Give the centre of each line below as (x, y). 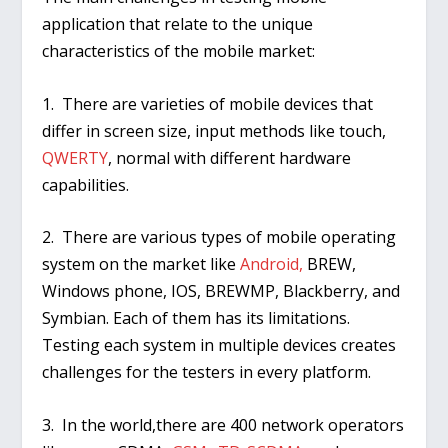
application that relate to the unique (178, 24)
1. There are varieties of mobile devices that (208, 103)
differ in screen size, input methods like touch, (214, 130)
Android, (272, 264)
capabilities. (86, 184)
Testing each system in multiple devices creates (219, 345)
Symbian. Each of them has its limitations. (196, 318)
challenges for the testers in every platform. (207, 372)
